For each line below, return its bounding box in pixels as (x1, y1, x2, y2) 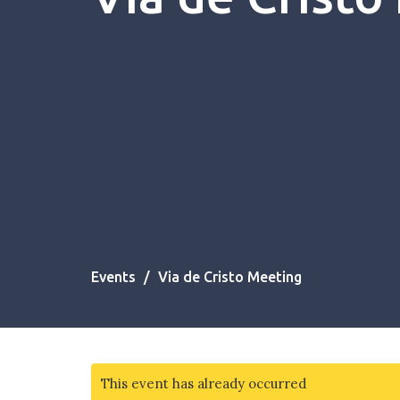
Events (91, 269, 136, 286)
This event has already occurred (101, 375, 306, 393)
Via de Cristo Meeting (158, 269, 302, 286)
